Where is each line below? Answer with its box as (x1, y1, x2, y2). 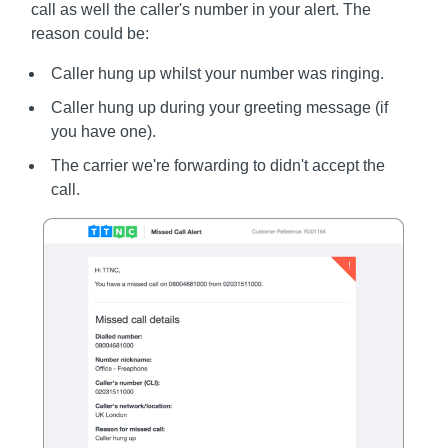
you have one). (51, 123, 157, 141)
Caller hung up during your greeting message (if (51, 99, 389, 117)
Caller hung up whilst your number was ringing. (51, 65, 385, 83)
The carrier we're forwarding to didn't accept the (51, 157, 386, 175)
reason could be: (31, 25, 150, 43)
